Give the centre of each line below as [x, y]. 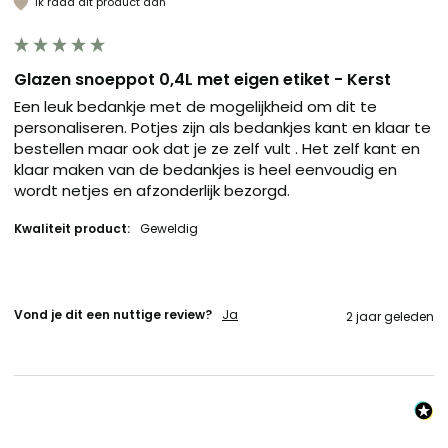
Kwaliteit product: [72, 228]
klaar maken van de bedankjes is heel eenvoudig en [205, 169]
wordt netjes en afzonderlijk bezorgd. [154, 190]
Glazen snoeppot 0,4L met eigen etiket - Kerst [202, 79]
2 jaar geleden [390, 316]
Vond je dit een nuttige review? [113, 314]
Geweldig [174, 228]
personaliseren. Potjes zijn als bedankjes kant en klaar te [222, 127]
